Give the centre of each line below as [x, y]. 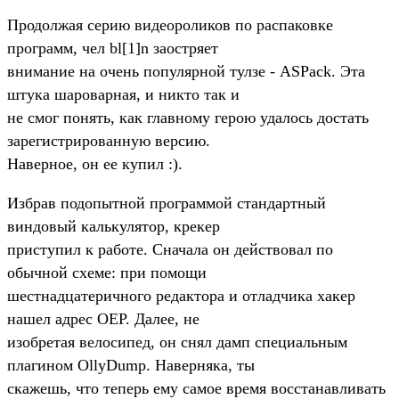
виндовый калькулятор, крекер [114, 226]
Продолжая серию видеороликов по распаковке [170, 24]
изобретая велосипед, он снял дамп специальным [177, 342]
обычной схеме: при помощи [107, 272]
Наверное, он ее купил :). [95, 163]
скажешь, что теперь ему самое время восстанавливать [196, 388]
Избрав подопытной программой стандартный [167, 203]
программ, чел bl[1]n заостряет [113, 48]
